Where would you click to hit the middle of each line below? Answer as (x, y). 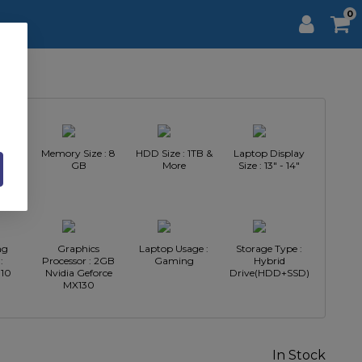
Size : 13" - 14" (269, 165)
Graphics (78, 248)
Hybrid (269, 261)
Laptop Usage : (174, 248)
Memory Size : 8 (78, 153)
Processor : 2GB (78, 261)
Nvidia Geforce (78, 273)
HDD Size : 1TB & (174, 153)
